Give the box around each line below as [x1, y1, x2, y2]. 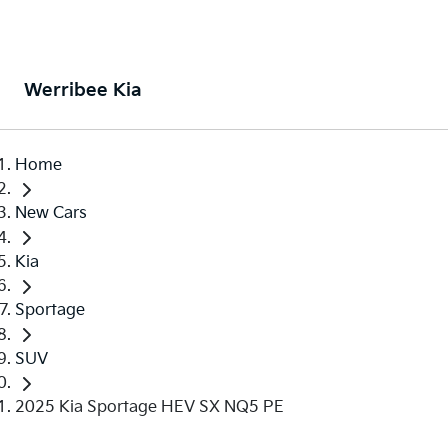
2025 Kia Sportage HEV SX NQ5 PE [15, 397, 284, 417]
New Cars [15, 204, 87, 224]
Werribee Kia [24, 80, 142, 101]
